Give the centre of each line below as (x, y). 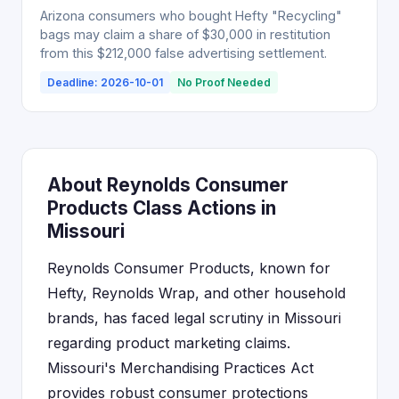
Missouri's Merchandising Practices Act (180, 368)
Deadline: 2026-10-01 (105, 82)
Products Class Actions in (162, 208)
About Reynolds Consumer (168, 185)
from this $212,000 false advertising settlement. (183, 53)
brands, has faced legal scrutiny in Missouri (194, 318)
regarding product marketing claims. (169, 343)
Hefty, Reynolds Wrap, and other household (196, 293)
